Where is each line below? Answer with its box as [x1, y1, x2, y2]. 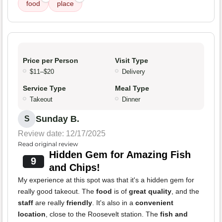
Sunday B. [36, 114, 79, 124]
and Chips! [49, 162, 100, 173]
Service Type [23, 84, 66, 93]
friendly [66, 199, 92, 207]
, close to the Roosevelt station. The [46, 210, 160, 219]
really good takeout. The [18, 187, 96, 196]
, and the [171, 187, 199, 196]
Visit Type [115, 56, 148, 65]
